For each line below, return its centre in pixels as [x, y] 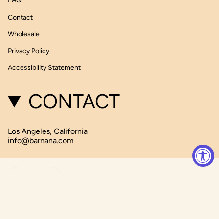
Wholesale [24, 34]
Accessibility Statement [44, 68]
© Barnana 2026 [29, 206]
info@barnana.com [41, 141]
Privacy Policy [29, 51]
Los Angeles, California [48, 131]
